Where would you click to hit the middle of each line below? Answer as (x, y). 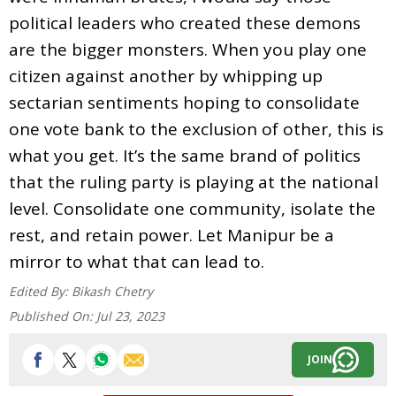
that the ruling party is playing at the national (194, 182)
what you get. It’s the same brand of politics (185, 155)
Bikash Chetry (112, 291)
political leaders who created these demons (185, 23)
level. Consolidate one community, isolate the (192, 208)
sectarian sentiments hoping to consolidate (184, 102)
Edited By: (40, 291)
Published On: (53, 316)
